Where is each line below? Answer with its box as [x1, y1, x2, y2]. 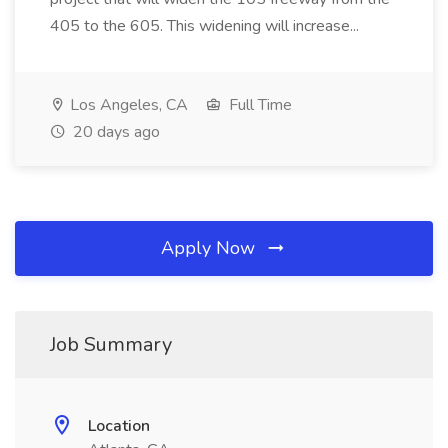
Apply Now [161, 236, 260, 260]
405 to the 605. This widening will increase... [50, 15, 363, 37]
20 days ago [69, 121, 160, 143]
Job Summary [50, 331, 172, 358]
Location [88, 415, 150, 437]
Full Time [225, 94, 292, 116]
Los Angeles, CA [66, 94, 188, 116]
